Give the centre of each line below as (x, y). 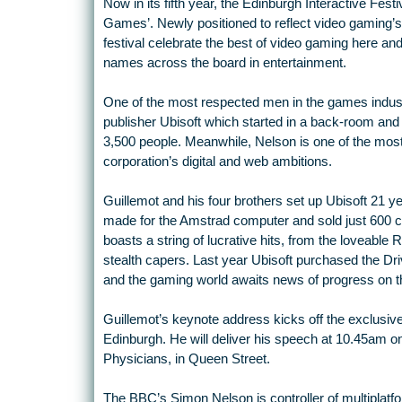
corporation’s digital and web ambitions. (217, 162)
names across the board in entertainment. (224, 63)
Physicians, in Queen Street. (186, 359)
